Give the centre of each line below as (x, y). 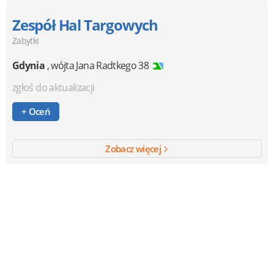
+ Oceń (39, 111)
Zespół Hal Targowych (85, 24)
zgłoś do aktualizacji (54, 87)
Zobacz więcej (134, 148)
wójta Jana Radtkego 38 (100, 65)
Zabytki (26, 40)
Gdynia (29, 65)
